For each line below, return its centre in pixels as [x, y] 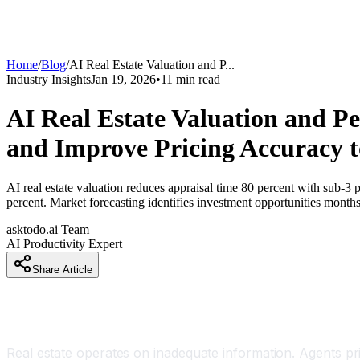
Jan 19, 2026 [123, 79]
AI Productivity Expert [64, 243]
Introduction [51, 319]
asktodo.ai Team [48, 229]
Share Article [62, 269]
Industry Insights [49, 79]
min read [196, 79]
